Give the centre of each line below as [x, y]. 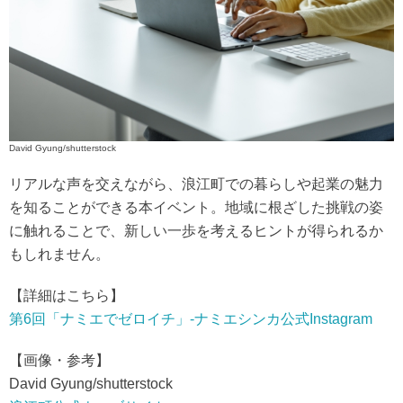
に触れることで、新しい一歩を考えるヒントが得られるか [196, 231]
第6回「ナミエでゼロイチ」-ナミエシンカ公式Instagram [191, 319]
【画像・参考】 [59, 360]
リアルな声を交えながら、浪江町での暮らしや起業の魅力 [196, 184]
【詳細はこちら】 [67, 296]
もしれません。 [59, 254]
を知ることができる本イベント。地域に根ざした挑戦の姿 [196, 207]
